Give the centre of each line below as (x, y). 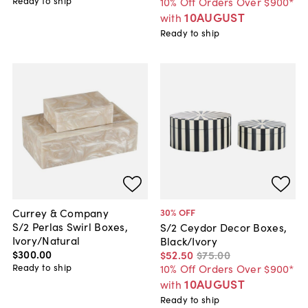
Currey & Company (60, 212)
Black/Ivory (188, 241)
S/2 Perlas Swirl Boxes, (70, 226)
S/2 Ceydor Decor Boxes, (223, 227)
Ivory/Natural (46, 240)
